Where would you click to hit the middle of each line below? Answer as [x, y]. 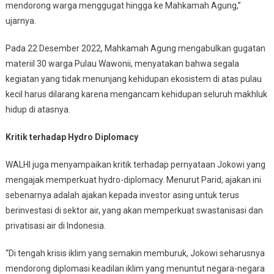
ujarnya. [20, 20]
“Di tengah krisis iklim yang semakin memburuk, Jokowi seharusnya [135, 253]
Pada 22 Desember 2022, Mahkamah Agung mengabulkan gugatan [135, 48]
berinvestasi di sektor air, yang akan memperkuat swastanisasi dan [134, 210]
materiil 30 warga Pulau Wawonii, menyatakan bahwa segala [122, 63]
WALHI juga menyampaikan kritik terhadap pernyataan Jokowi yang [135, 164]
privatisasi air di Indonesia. [55, 225]
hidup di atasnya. [38, 109]
